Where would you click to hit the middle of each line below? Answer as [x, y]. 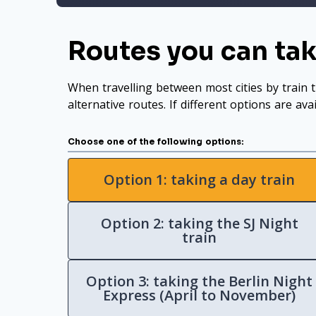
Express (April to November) [200, 295]
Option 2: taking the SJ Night [199, 223]
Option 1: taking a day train [200, 180]
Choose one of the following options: [156, 141]
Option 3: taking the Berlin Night [200, 281]
